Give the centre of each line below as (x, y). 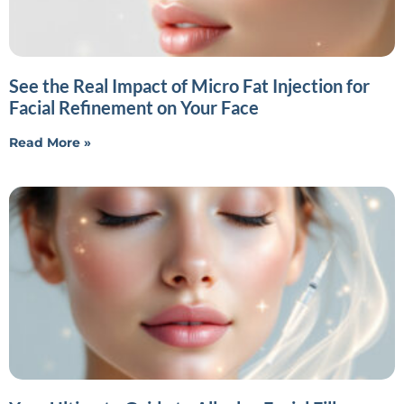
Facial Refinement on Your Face (134, 107)
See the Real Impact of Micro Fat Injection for (189, 85)
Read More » (50, 142)
